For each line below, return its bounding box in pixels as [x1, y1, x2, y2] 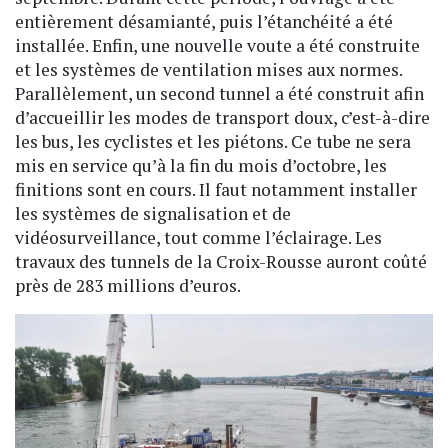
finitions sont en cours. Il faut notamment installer [15, 177, 417, 201]
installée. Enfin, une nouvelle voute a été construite [15, 33, 420, 57]
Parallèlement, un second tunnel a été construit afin [15, 81, 424, 105]
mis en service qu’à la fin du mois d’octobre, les [15, 153, 387, 177]
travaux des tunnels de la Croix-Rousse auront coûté [15, 249, 427, 273]
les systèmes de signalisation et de [15, 201, 291, 225]
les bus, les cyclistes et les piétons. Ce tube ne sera [15, 129, 411, 153]
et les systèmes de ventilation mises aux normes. [15, 57, 402, 81]
